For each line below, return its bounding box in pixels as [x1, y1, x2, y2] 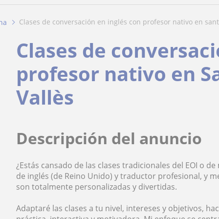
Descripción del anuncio [16, 127, 202, 149]
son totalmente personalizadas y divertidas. [16, 181, 177, 192]
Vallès [16, 83, 74, 110]
